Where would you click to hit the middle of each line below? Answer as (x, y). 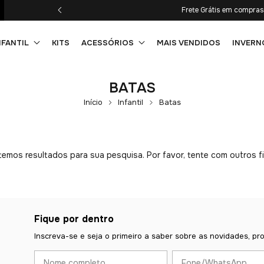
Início (93, 102)
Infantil (131, 102)
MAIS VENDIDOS (189, 42)
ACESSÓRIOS (108, 42)
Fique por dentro (74, 219)
